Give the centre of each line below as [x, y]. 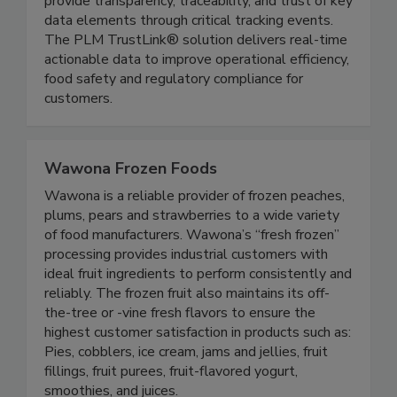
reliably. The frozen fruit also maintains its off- [187, 331]
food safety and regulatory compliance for [174, 117]
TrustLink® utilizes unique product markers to [187, 19]
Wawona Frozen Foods [131, 206]
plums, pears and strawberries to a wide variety [192, 253]
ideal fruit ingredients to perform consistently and [198, 311]
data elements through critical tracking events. [189, 58]
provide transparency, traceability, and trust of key [198, 39]
